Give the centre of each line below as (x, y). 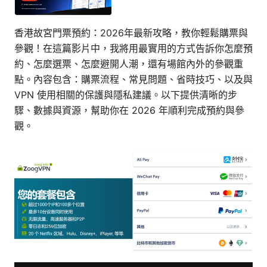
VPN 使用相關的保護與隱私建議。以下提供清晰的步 (126, 95)
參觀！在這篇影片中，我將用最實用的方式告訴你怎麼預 (133, 49)
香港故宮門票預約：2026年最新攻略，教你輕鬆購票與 (131, 33)
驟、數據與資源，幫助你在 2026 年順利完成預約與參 (129, 111)
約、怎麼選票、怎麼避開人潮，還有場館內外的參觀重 (129, 64)
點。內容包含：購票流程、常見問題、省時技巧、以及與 (133, 80)
